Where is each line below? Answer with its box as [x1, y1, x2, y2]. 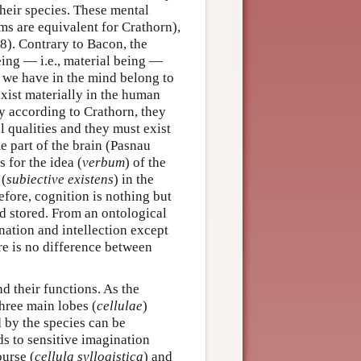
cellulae [97, 297, 143, 313]
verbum [82, 154, 125, 170]
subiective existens [6, 171, 114, 187]
